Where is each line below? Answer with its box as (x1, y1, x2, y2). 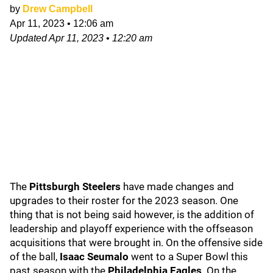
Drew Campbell (23, 3, 93, 14)
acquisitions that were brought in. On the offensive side (10, 236, 263, 249)
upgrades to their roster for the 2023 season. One (10, 194, 238, 207)
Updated (10, 32, 49, 43)
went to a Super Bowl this (131, 250, 248, 263)
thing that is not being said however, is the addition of (10, 208, 254, 221)
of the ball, (10, 250, 60, 263)
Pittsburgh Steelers (29, 180, 123, 193)
